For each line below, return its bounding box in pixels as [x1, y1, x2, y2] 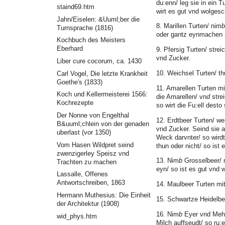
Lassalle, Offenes [56, 170, 108, 178]
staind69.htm [56, 3, 94, 11]
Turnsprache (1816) [56, 24, 113, 32]
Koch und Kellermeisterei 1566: [56, 90, 148, 98]
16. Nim [156, 210, 179, 218]
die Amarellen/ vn [156, 92, 206, 100]
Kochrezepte [56, 99, 93, 107]
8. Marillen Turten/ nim [156, 22, 221, 30]
